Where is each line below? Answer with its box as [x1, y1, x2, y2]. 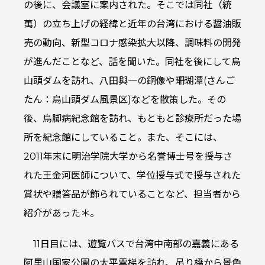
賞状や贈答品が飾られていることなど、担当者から [24, 189, 241, 201]
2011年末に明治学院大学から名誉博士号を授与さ [24, 151, 232, 163]
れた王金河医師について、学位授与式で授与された [24, 170, 241, 182]
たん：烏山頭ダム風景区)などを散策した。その [24, 94, 226, 106]
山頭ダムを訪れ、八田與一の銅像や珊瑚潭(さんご [24, 75, 235, 87]
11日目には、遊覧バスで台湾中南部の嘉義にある [33, 238, 239, 250]
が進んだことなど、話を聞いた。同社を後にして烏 [24, 56, 241, 68]
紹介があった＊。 [24, 208, 99, 219]
